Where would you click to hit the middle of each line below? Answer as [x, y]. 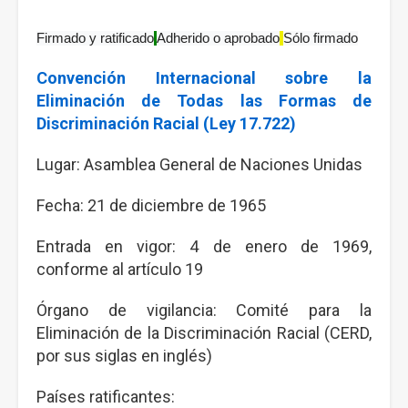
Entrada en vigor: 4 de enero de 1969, [204, 246]
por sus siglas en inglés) [126, 356]
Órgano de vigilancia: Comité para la [204, 310]
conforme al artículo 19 [122, 269]
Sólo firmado [321, 38]
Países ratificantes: [106, 397]
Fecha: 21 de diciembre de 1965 [153, 205]
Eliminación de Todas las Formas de [204, 101]
